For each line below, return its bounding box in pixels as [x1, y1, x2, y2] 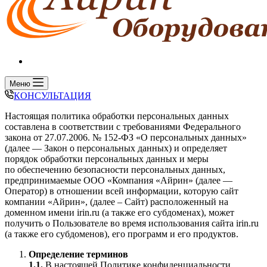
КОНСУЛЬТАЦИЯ [14, 91, 91, 101]
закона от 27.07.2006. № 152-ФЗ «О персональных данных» [5, 132, 247, 142]
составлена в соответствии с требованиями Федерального [5, 122, 241, 132]
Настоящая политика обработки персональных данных [5, 111, 229, 121]
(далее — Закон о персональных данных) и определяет [5, 143, 227, 153]
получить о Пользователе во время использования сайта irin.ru [5, 218, 259, 228]
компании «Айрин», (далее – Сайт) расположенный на [5, 197, 228, 207]
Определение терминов [29, 249, 128, 259]
